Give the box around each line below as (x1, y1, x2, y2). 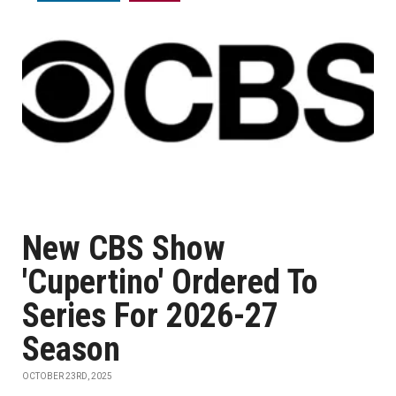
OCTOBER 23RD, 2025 (22, 371, 112, 381)
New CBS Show (22, 229, 225, 268)
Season (22, 330, 120, 369)
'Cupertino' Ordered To (22, 263, 318, 301)
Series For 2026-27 (22, 296, 278, 335)
